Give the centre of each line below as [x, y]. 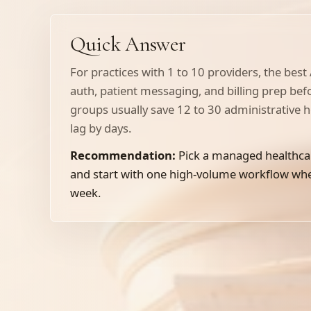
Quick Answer [128, 44]
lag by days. [101, 128]
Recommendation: [123, 155]
